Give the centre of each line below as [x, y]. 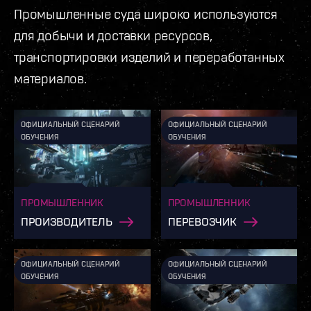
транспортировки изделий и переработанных [149, 57]
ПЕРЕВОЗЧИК [202, 221]
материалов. [50, 78]
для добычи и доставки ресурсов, [113, 35]
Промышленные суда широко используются [146, 14]
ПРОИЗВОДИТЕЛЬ [67, 221]
